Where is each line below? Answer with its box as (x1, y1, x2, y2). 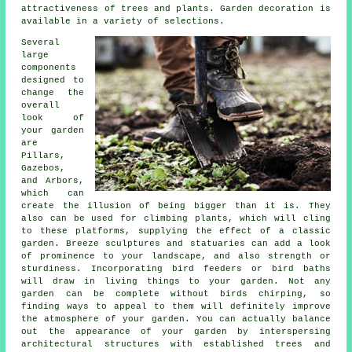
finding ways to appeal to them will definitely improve (21, 301, 331, 311)
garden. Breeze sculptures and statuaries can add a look (21, 238, 331, 248)
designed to (21, 75, 84, 85)
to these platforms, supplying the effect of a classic (21, 225, 331, 236)
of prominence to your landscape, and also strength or (21, 251, 331, 261)
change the (21, 87, 84, 97)
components (21, 62, 77, 72)
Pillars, (21, 150, 66, 160)
